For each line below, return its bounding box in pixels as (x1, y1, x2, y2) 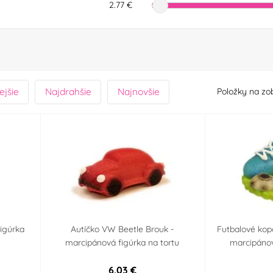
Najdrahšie (44, 85, 91, 98)
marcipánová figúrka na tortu (65, 237, 180, 249)
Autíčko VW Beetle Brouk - (71, 224, 174, 235)
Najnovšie (117, 85, 160, 98)
